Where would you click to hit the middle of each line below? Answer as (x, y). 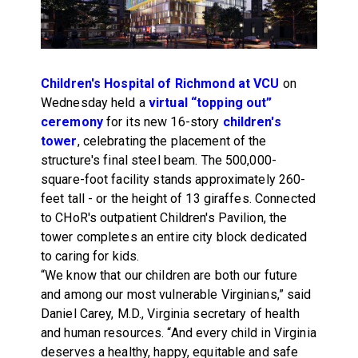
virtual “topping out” (210, 102)
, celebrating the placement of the (172, 141)
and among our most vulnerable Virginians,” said (176, 294)
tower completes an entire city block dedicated (174, 237)
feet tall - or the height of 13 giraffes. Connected (178, 198)
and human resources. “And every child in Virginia (178, 332)
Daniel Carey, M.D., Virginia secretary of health (170, 313)
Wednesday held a (94, 102)
